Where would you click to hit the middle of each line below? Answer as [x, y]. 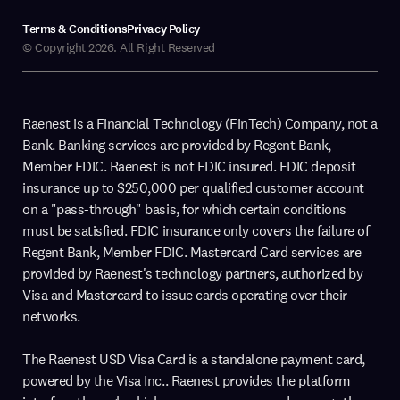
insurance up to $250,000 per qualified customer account [193, 187]
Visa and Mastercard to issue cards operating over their [185, 295]
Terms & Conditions [75, 29]
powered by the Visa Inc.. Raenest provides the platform [187, 380]
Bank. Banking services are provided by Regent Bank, [177, 145]
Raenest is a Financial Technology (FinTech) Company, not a [200, 123]
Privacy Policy [163, 29]
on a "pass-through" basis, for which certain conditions [184, 209]
